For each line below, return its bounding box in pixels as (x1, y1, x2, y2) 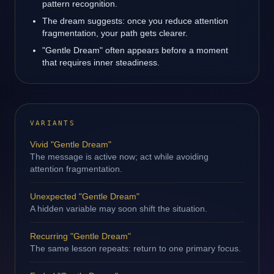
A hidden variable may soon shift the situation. (30, 204, 207, 213)
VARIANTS (30, 119, 75, 127)
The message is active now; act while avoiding (30, 152, 209, 161)
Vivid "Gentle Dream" (30, 139, 111, 149)
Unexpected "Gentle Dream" (30, 191, 139, 201)
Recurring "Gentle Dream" (30, 231, 131, 241)
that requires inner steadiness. (42, 57, 160, 67)
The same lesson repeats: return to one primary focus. (30, 243, 241, 253)
